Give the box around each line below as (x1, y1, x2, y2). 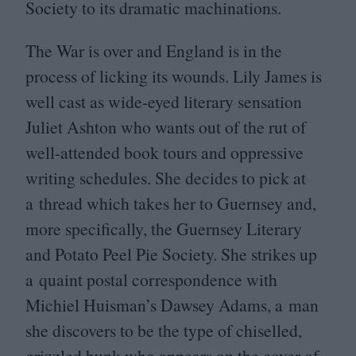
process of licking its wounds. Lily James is (25, 64, 322, 87)
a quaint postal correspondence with (25, 267, 277, 291)
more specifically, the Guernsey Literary (25, 216, 302, 240)
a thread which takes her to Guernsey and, (25, 191, 316, 215)
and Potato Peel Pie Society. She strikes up (25, 242, 317, 265)
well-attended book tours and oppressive (25, 140, 304, 164)
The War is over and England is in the (25, 38, 282, 62)
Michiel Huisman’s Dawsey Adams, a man (25, 292, 319, 316)
